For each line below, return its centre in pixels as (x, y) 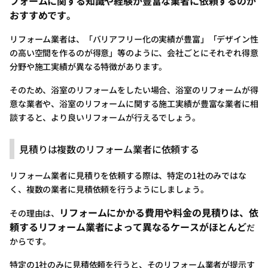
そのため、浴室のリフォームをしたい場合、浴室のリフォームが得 (134, 90)
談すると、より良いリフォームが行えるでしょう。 (105, 118)
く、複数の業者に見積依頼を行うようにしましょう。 (109, 189)
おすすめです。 (43, 15)
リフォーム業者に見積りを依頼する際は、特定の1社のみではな (128, 176)
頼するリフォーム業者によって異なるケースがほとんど (128, 227)
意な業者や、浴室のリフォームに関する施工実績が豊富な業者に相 (134, 104)
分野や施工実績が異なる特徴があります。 (89, 67)
